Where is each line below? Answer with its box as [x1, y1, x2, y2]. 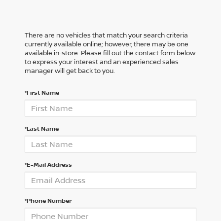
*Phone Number [25, 196, 72, 205]
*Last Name [25, 124, 59, 133]
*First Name [25, 88, 59, 97]
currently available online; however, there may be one [25, 39, 188, 49]
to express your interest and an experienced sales [25, 57, 179, 67]
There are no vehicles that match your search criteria [25, 31, 188, 40]
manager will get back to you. [25, 66, 115, 75]
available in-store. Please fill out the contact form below [25, 48, 195, 58]
